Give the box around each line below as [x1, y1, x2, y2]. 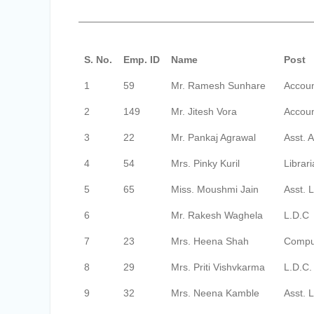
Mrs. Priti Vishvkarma [171, 261, 265, 273]
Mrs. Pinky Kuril [171, 158, 240, 169]
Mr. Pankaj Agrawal [171, 132, 256, 143]
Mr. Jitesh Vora [171, 106, 237, 117]
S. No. [84, 54, 112, 65]
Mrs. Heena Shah [171, 235, 249, 247]
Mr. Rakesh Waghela [171, 210, 263, 221]
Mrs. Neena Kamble [171, 287, 259, 299]
